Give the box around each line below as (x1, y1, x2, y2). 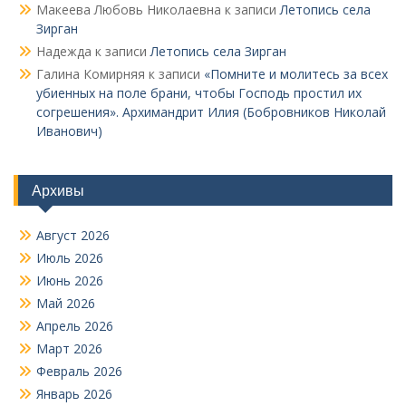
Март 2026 (36, 340, 102, 358)
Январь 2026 (36, 385, 112, 403)
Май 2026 (36, 295, 95, 313)
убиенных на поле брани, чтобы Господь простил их (36, 84, 362, 102)
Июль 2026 (36, 249, 103, 267)
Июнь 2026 (36, 272, 103, 290)
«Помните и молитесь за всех (204, 65, 388, 83)
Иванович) (36, 122, 102, 140)
